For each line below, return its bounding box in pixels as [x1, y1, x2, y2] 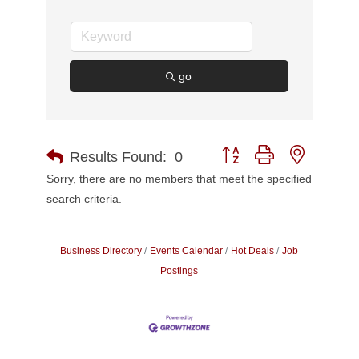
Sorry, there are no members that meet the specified [46, 172, 312, 186]
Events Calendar [150, 245, 224, 257]
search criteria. [46, 192, 122, 206]
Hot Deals [231, 245, 275, 257]
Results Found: [69, 148, 167, 165]
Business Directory [60, 245, 143, 257]
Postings [160, 265, 199, 277]
